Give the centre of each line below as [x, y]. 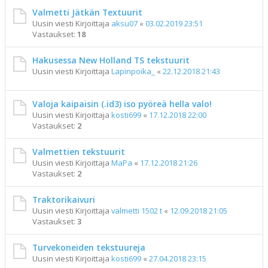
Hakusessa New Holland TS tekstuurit [111, 60]
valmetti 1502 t [137, 211]
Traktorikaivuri [64, 200]
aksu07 [124, 23]
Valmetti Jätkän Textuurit [87, 12]
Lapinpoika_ [133, 71]
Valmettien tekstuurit [79, 152]
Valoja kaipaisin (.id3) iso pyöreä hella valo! [122, 104]
